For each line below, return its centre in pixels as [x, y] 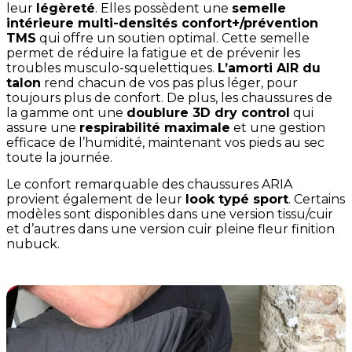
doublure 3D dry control [208, 113]
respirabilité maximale [155, 128]
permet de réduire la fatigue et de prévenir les [153, 53]
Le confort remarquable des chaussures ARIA [149, 185]
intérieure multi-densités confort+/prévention [162, 24]
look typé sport [237, 200]
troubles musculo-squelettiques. [112, 68]
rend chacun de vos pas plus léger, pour [169, 83]
